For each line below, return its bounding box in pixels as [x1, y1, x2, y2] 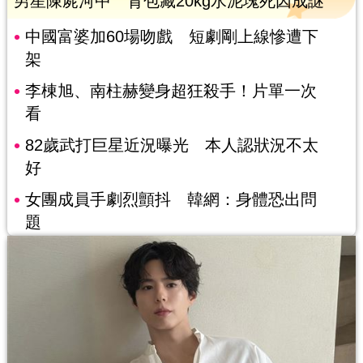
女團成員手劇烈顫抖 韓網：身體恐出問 [24, 190, 317, 208]
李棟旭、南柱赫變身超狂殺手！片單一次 [24, 81, 317, 100]
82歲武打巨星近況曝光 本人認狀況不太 [24, 135, 318, 154]
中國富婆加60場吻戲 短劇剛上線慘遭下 [24, 27, 318, 45]
